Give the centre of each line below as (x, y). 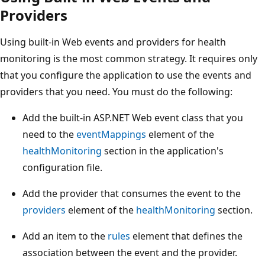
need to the (49, 134)
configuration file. (62, 167)
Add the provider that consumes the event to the (132, 193)
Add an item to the (65, 236)
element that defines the (186, 236)
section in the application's (163, 151)
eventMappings (111, 134)
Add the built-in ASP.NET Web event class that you (133, 117)
